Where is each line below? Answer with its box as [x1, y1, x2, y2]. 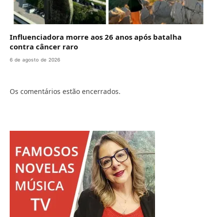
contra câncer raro [10, 41, 78, 51]
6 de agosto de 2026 [10, 56, 61, 62]
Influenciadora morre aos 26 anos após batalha [10, 31, 182, 42]
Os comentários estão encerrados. [10, 86, 121, 96]
